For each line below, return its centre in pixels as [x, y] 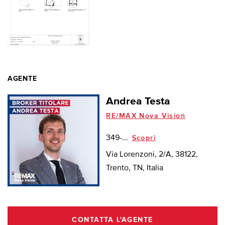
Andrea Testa [138, 102]
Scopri [144, 138]
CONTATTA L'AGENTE [113, 220]
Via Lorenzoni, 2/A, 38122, [152, 155]
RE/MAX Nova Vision [146, 116]
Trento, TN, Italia [135, 168]
